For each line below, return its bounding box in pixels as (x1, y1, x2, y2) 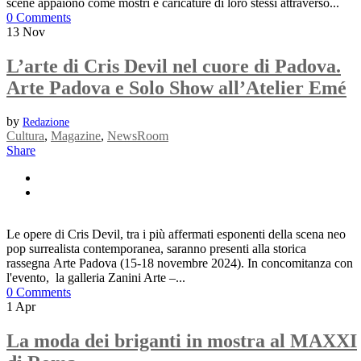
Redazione (23, 116, 69, 129)
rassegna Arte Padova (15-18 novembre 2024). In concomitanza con (6, 256, 353, 271)
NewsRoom (107, 129, 168, 143)
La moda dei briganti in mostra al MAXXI (6, 330, 357, 352)
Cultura (6, 129, 44, 143)
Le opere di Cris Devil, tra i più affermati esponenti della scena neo (6, 227, 346, 242)
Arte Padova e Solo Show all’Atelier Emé (6, 77, 346, 98)
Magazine (51, 129, 101, 143)
